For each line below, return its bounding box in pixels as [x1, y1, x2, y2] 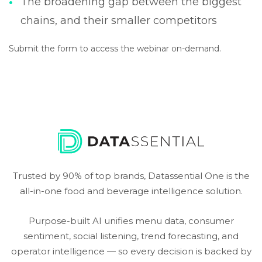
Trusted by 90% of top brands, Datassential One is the [12, 170, 250, 182]
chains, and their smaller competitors [20, 14, 217, 27]
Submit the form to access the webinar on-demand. [9, 43, 221, 54]
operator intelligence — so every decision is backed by [11, 246, 251, 257]
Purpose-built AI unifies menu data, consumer [28, 215, 234, 227]
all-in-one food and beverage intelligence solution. [19, 185, 243, 197]
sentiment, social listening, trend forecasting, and [23, 230, 239, 242]
